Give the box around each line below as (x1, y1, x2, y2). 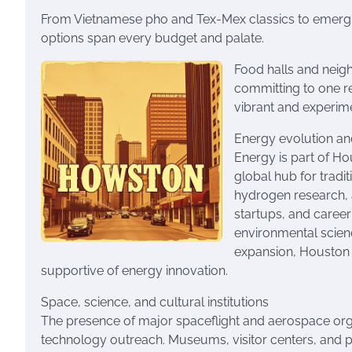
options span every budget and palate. (41, 31, 264, 46)
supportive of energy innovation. (41, 263, 228, 278)
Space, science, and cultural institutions (41, 295, 269, 310)
